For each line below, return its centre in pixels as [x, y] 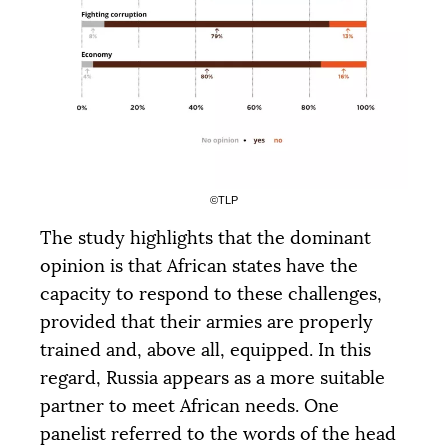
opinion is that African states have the [199, 265]
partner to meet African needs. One [189, 405]
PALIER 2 [224, 42]
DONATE [236, 183]
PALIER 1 [146, 42]
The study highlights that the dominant [205, 237]
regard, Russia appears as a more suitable [212, 377]
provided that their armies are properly [206, 321]
